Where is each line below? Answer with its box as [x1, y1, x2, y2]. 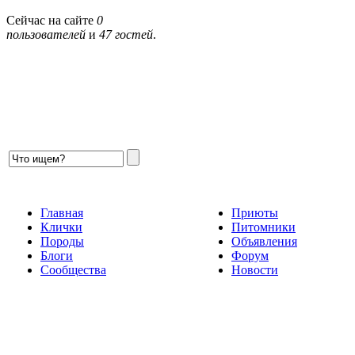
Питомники [231, 220, 296, 234]
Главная [40, 206, 83, 219]
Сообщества [40, 263, 106, 277]
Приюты [231, 206, 278, 219]
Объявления [231, 235, 297, 248]
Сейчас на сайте [6, 13, 97, 28]
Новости [231, 263, 278, 277]
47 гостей [99, 28, 153, 42]
